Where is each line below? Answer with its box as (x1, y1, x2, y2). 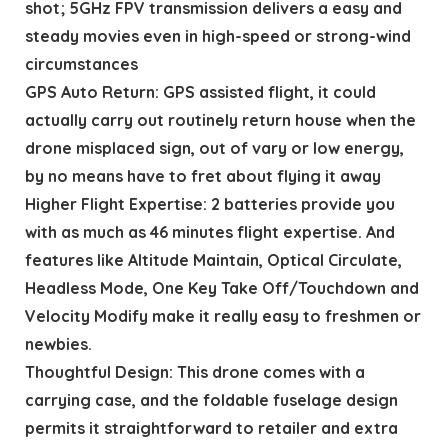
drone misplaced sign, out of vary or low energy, (24, 137, 404, 158)
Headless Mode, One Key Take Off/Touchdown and (24, 277, 419, 298)
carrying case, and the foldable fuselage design (24, 389, 398, 410)
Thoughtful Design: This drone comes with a (24, 361, 365, 382)
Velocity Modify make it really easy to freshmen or (24, 305, 421, 326)
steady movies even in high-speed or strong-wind (24, 25, 411, 46)
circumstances (24, 53, 138, 74)
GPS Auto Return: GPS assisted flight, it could (24, 81, 376, 102)
